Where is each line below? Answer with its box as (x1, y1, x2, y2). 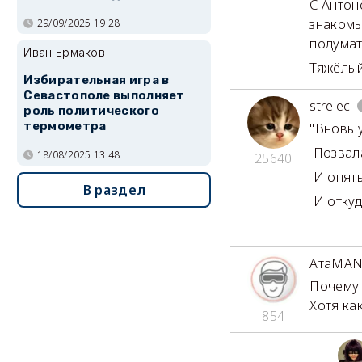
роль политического (23, 103, 159, 119)
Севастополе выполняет (23, 88, 185, 103)
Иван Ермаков (23, 45, 106, 60)
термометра (23, 119, 107, 134)
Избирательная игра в (23, 73, 170, 88)
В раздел (82, 180, 146, 199)
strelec (309, 97, 351, 116)
